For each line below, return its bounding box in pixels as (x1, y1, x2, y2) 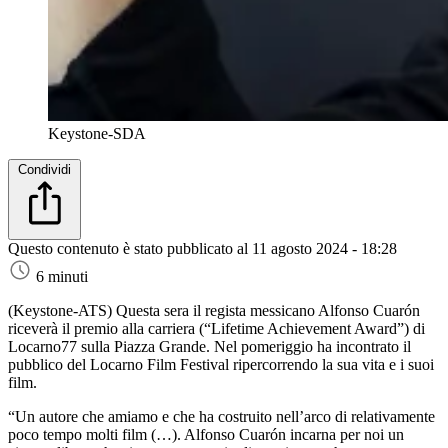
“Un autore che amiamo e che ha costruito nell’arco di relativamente (8, 407, 435, 425)
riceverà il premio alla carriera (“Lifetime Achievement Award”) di (8, 319, 425, 337)
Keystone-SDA (48, 124, 146, 142)
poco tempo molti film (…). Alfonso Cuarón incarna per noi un (8, 425, 404, 443)
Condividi (18, 161, 71, 177)
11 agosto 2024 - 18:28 (252, 239, 397, 257)
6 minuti (36, 267, 88, 285)
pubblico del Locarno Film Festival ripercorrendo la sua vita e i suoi (8, 355, 434, 373)
